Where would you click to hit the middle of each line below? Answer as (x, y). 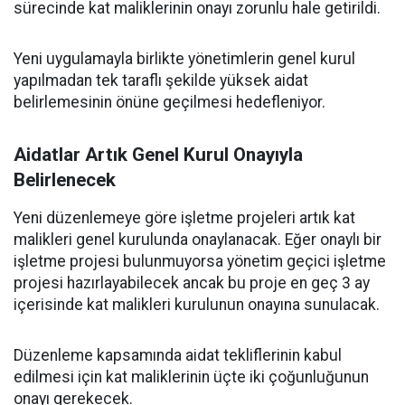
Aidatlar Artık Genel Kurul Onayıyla (158, 155)
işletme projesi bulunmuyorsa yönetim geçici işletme (200, 261)
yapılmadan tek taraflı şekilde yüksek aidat (161, 80)
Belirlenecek (65, 180)
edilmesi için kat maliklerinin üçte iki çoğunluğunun (191, 377)
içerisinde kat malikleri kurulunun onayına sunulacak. (197, 305)
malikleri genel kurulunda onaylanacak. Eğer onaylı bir (198, 240)
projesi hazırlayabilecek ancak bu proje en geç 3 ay (192, 283)
